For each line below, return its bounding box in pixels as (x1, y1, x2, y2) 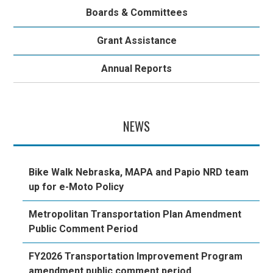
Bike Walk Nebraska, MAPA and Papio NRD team (29, 166, 249, 179)
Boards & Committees (85, 6, 188, 18)
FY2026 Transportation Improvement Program (29, 250, 243, 263)
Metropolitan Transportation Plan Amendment (29, 208, 242, 221)
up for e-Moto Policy (29, 181, 124, 193)
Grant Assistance (96, 34, 177, 46)
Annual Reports (101, 62, 172, 74)
